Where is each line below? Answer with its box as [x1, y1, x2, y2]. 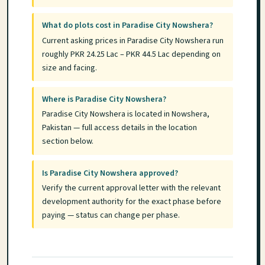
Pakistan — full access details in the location [42, 122, 198, 134]
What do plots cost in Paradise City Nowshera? [42, 20, 214, 32]
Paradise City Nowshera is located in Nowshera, [42, 108, 210, 121]
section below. [42, 135, 94, 148]
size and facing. [42, 62, 98, 74]
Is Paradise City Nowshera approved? [42, 167, 179, 179]
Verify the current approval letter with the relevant [42, 182, 221, 195]
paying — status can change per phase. [42, 209, 180, 222]
